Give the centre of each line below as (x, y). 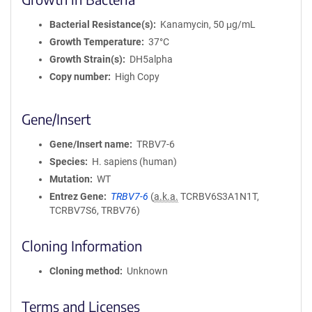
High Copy (137, 77)
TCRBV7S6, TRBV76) (95, 210)
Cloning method (85, 271)
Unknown (147, 271)
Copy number (79, 77)
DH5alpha (151, 59)
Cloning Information (82, 245)
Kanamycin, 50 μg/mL (208, 24)
